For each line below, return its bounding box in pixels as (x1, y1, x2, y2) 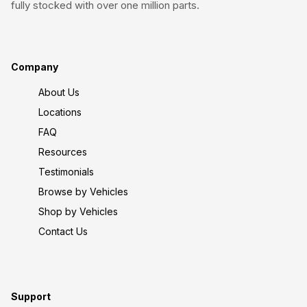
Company (11, 60, 58, 73)
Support (11, 291, 51, 303)
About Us (38, 86, 79, 98)
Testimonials (38, 165, 94, 177)
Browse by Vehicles (38, 185, 128, 197)
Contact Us (38, 225, 88, 237)
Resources (38, 145, 87, 158)
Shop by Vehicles (38, 205, 118, 217)
